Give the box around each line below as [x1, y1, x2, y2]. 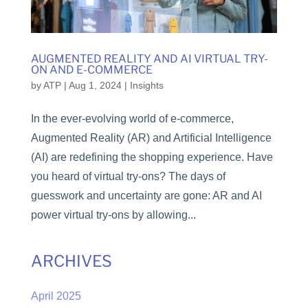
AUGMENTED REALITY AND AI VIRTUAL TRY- [30, 52, 268, 66]
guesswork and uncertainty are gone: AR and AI [30, 190, 262, 202]
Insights [129, 80, 164, 91]
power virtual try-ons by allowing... [30, 209, 196, 221]
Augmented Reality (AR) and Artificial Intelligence [30, 132, 272, 144]
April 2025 [30, 290, 81, 302]
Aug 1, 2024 [68, 80, 122, 91]
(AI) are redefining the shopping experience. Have [30, 151, 273, 164]
